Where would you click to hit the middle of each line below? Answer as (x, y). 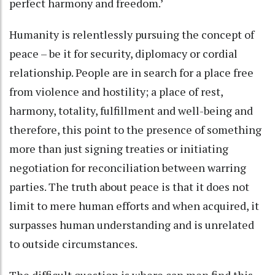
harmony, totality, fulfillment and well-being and (131, 111)
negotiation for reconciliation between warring (128, 168)
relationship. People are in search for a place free (131, 73)
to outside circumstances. (73, 244)
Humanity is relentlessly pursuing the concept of (132, 35)
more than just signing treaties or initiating (119, 149)
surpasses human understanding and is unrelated (132, 225)
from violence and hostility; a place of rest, (116, 92)
